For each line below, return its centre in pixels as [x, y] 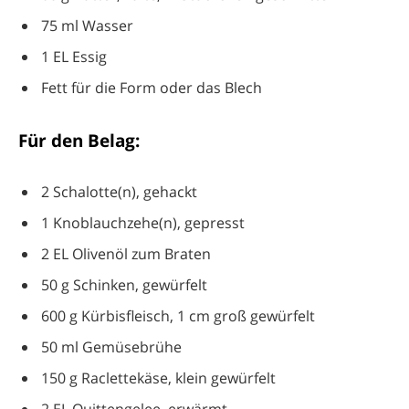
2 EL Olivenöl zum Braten [126, 254]
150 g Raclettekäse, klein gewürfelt [158, 378]
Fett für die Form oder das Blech [152, 88]
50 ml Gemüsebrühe [111, 347]
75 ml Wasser [87, 26]
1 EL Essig [74, 57]
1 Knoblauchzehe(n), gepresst [143, 223]
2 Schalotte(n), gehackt [119, 191]
